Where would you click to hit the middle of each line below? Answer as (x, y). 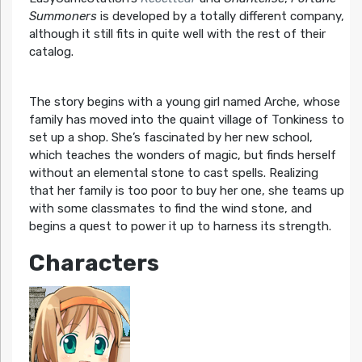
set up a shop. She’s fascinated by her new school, (170, 138)
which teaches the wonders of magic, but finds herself (182, 156)
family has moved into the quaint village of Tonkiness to (186, 120)
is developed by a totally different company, (220, 16)
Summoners (63, 16)
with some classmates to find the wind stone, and (170, 209)
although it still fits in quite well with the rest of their (177, 34)
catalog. (51, 51)
